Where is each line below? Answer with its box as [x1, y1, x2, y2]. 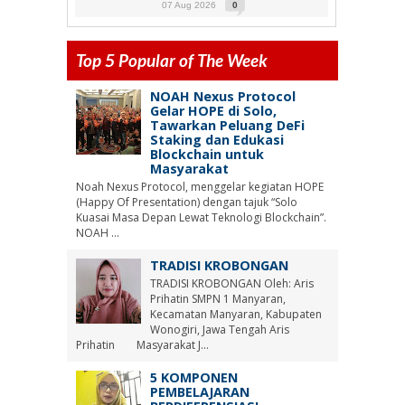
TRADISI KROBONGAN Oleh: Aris [149, 275, 314, 291]
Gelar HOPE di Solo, [149, 102, 277, 119]
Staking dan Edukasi [149, 131, 284, 148]
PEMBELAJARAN [149, 382, 250, 400]
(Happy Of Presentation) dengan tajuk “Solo [76, 193, 297, 210]
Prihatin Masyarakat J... [76, 336, 209, 353]
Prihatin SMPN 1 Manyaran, [149, 290, 286, 306]
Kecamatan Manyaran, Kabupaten [149, 306, 322, 322]
